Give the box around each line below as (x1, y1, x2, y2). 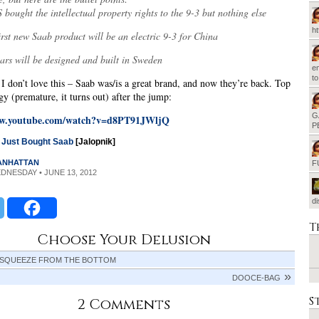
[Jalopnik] (73, 137, 115, 147)
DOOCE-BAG (232, 273, 281, 283)
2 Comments (78, 295, 170, 315)
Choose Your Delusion (37, 230, 211, 250)
